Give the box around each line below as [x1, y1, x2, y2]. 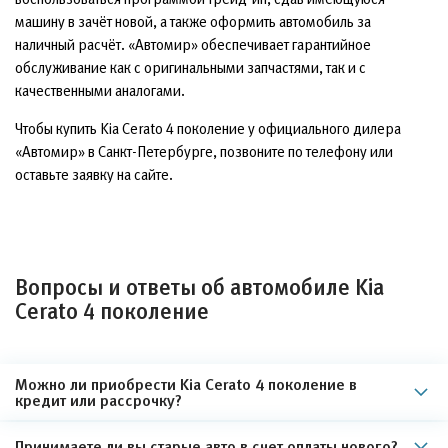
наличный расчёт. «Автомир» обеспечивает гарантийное [15, 36, 371, 53]
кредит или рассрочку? [15, 391, 182, 409]
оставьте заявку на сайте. [15, 166, 173, 183]
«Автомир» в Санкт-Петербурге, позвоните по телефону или [15, 143, 393, 160]
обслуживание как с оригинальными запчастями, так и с [15, 59, 366, 76]
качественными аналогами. [15, 82, 185, 99]
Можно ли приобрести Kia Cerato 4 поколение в [15, 375, 357, 393]
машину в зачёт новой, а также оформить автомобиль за [15, 13, 371, 30]
